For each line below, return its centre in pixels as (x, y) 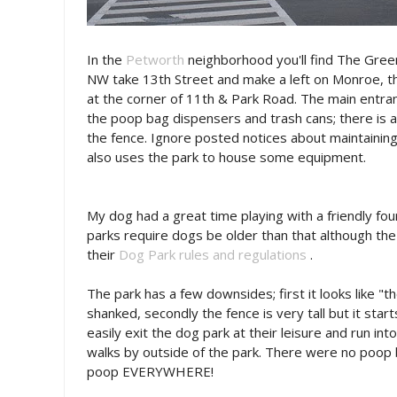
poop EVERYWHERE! (150, 371)
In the (106, 59)
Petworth (155, 59)
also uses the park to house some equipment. (226, 157)
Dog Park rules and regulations (213, 254)
